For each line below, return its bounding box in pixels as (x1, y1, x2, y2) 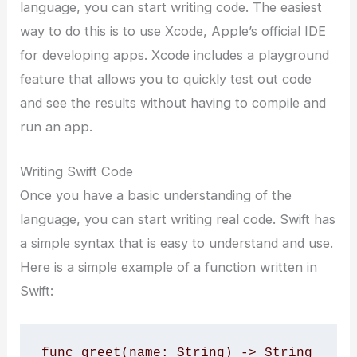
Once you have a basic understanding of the (20, 187, 292, 204)
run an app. (20, 119, 93, 135)
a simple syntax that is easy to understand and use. (20, 235, 334, 252)
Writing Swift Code (20, 163, 134, 180)
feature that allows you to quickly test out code (20, 71, 312, 88)
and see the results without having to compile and (20, 95, 327, 112)
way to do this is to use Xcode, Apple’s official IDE (20, 23, 327, 40)
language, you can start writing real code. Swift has (20, 211, 336, 228)
